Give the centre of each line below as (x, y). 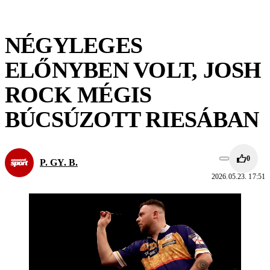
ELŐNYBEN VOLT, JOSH (133, 70)
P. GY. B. (59, 162)
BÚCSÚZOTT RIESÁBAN (132, 119)
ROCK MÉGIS (78, 95)
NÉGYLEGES (74, 45)
